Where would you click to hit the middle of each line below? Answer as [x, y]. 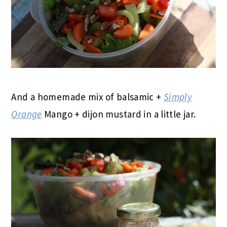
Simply [178, 97]
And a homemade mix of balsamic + [87, 97]
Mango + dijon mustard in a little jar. [119, 114]
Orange [27, 114]
